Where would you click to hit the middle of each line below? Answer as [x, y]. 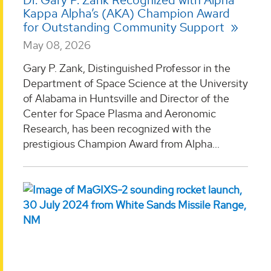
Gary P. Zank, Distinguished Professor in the [127, 68]
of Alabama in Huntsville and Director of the [126, 98]
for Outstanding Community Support [125, 28]
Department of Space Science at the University [135, 83]
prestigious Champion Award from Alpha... [121, 143]
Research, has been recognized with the [117, 128]
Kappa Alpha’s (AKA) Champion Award [126, 14]
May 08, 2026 [57, 45]
